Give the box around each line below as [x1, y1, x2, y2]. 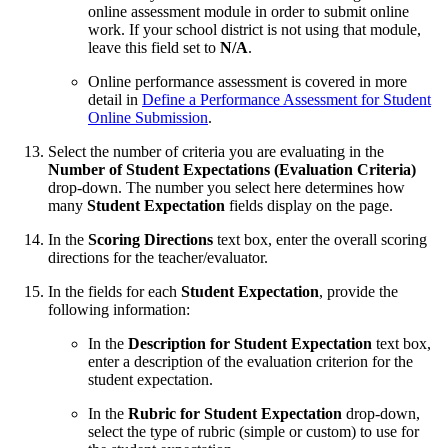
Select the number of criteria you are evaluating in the [48, 143, 384, 161]
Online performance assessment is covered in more [88, 73, 407, 91]
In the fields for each [48, 283, 181, 301]
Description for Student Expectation [128, 335, 372, 353]
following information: [48, 301, 190, 319]
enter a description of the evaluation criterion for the [88, 353, 413, 371]
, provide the [319, 283, 398, 301]
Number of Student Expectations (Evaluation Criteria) [48, 161, 416, 179]
